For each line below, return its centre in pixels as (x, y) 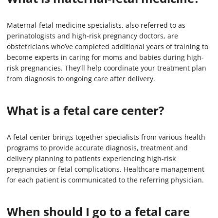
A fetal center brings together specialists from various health (106, 137)
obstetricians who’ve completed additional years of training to (108, 47)
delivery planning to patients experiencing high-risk (91, 159)
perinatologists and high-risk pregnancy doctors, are (92, 36)
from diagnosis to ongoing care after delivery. (81, 79)
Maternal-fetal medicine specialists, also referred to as (96, 25)
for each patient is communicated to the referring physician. (105, 180)
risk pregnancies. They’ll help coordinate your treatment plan (107, 68)
